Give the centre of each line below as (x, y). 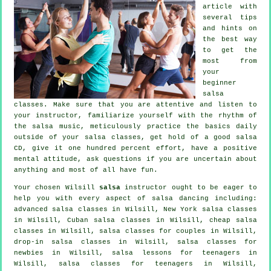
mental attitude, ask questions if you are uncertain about (135, 159)
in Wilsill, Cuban (54, 220)
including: (233, 199)
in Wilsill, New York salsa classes (182, 210)
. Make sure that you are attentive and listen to (150, 105)
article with (230, 7)
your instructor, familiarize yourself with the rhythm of (135, 116)
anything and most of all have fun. (86, 170)
